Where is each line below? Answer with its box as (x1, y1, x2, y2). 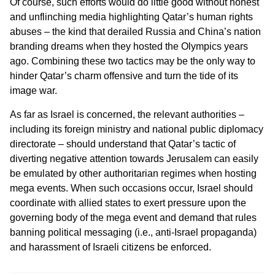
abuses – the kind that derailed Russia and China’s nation (10, 26, 261, 37)
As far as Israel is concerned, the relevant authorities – (10, 109, 244, 120)
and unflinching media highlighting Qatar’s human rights (10, 12, 253, 23)
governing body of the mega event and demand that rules (10, 212, 257, 223)
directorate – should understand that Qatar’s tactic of (10, 138, 236, 149)
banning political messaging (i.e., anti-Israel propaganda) (10, 227, 257, 238)
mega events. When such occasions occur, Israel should (10, 182, 253, 193)
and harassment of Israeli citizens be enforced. (10, 241, 211, 252)
